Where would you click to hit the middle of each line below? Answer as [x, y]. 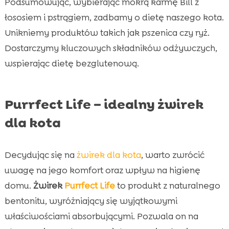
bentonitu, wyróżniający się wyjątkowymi [91, 201]
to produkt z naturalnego [167, 185]
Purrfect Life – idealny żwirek [104, 104]
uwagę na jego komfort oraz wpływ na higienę [102, 170]
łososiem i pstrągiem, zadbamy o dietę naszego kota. [114, 17]
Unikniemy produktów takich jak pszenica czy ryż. [107, 32]
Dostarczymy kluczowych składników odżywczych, [111, 48]
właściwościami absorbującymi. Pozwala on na [101, 216]
